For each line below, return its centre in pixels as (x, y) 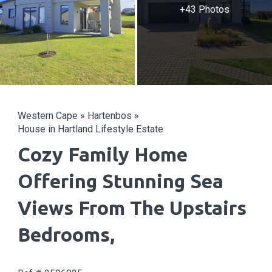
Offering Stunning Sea (121, 181)
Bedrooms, (66, 234)
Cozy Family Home (103, 154)
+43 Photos (205, 9)
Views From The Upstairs (132, 208)
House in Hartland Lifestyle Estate (90, 129)
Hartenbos (110, 116)
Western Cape (48, 116)
